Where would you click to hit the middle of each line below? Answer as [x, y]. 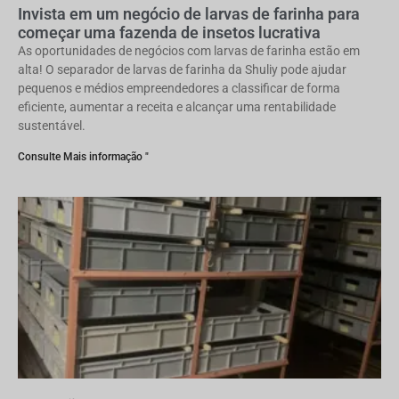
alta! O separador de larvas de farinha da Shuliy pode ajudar [182, 69]
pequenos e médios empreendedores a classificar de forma [179, 88]
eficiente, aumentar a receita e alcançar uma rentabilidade [177, 107]
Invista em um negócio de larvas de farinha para [189, 14]
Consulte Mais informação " [83, 157]
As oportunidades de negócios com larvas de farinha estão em [189, 51]
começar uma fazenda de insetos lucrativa [169, 33]
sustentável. [52, 126]
